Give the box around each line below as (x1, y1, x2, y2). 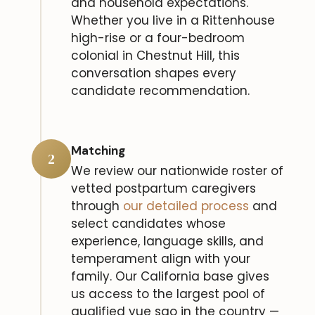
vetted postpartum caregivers (71, 179, 256, 197)
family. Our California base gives (71, 267, 269, 285)
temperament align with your (71, 250, 250, 267)
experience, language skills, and (71, 232, 264, 250)
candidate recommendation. (71, 82, 250, 99)
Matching (71, 142, 125, 158)
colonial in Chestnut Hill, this (71, 46, 240, 64)
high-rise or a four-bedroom (71, 29, 245, 46)
